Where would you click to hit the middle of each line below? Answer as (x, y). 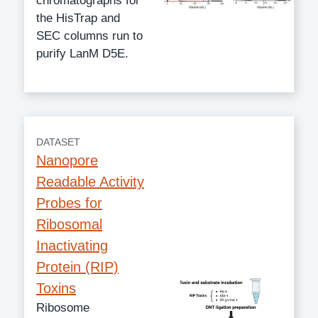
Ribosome (63, 307)
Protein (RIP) (77, 267)
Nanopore (67, 160)
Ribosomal (69, 224)
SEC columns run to (89, 35)
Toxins (56, 288)
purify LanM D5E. (82, 53)
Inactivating (72, 245)
